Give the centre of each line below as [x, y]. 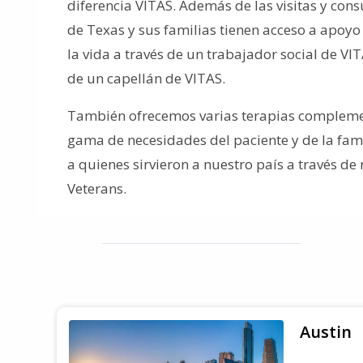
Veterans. [97, 188]
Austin [326, 332]
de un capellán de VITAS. [146, 78]
